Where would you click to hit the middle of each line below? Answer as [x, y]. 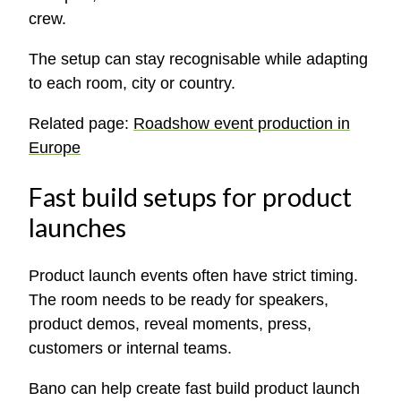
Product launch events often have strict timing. [193, 275]
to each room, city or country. [132, 83]
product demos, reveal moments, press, [170, 324]
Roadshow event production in [242, 123]
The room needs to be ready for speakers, [179, 299]
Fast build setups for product [190, 196]
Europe [55, 147]
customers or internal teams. [130, 348]
